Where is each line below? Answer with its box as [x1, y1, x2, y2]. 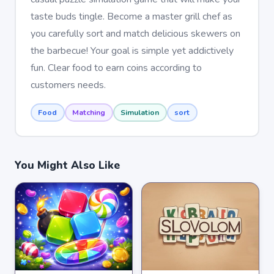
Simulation [120, 107, 159, 117]
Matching [72, 107, 105, 117]
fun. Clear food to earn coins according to [30, 61, 202, 75]
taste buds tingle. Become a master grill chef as [30, 9, 232, 23]
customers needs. [30, 78, 106, 92]
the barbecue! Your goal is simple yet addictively [30, 43, 234, 57]
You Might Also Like [15, 158, 120, 172]
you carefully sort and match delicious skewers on [30, 26, 240, 40]
